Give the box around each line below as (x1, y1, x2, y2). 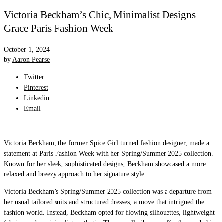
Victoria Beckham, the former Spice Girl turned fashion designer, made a (4, 139, 209, 147)
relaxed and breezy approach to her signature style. (4, 170, 146, 178)
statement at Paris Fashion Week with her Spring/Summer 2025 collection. (4, 149, 213, 157)
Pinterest (24, 83, 48, 91)
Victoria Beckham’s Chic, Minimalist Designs (4, 9, 196, 21)
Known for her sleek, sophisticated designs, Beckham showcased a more (4, 160, 206, 167)
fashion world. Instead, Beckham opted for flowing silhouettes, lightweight (4, 208, 215, 216)
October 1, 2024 (4, 45, 50, 53)
